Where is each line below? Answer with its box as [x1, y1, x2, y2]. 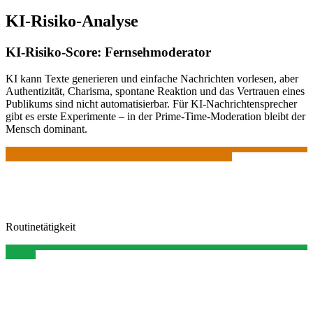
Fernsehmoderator [105, 44, 211, 59]
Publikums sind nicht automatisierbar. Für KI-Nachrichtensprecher [6, 98, 297, 110]
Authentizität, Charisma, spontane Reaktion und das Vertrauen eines [6, 85, 305, 98]
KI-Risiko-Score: [6, 44, 105, 59]
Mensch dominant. [6, 123, 87, 136]
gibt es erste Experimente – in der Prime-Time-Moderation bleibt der [6, 110, 305, 123]
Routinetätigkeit [6, 221, 75, 233]
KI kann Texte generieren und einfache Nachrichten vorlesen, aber [6, 73, 298, 85]
